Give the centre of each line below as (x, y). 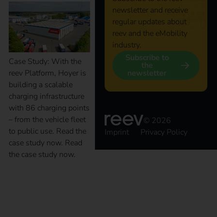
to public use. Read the (47, 132)
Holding (23, 207)
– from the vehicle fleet (47, 120)
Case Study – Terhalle (47, 180)
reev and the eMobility (150, 33)
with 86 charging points (49, 108)
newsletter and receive (150, 10)
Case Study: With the (45, 62)
